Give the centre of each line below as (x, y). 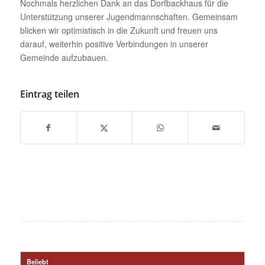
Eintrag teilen (49, 94)
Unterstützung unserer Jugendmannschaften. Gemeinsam (129, 17)
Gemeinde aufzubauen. (64, 58)
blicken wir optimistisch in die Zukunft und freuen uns (119, 30)
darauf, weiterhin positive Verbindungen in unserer (114, 44)
